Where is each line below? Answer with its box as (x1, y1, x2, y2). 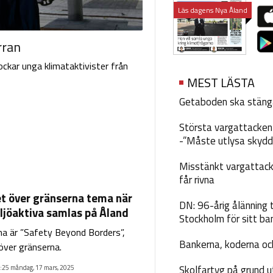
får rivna (179, 172, 214, 188)
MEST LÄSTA (186, 73, 255, 93)
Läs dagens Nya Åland (177, 4, 247, 16)
